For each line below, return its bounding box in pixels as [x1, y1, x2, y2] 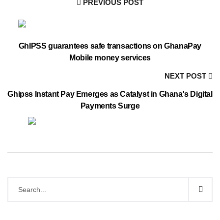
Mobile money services [69, 54, 151, 62]
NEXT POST [165, 72, 208, 80]
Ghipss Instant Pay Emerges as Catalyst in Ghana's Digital [7, 90, 213, 98]
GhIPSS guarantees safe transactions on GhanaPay [18, 42, 202, 50]
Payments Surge [80, 102, 140, 110]
